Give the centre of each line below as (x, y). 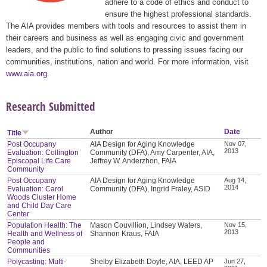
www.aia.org (27, 73)
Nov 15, (236, 224)
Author (102, 131)
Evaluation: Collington (43, 152)
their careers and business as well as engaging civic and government (125, 38)
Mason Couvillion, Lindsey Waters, (146, 225)
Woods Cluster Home (42, 197)
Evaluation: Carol (35, 189)
